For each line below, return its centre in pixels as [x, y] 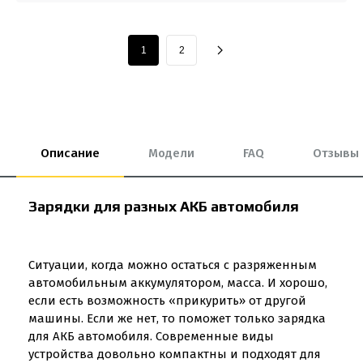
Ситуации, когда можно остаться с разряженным [173, 265]
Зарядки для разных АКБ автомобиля [164, 206]
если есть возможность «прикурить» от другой [167, 301]
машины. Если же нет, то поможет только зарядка [177, 318]
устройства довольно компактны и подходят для [175, 354]
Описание [70, 153]
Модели [171, 153]
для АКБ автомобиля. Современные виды [151, 336]
